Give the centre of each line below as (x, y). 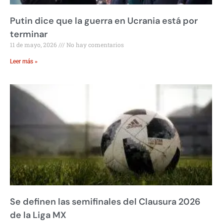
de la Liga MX (38, 215)
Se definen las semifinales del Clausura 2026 (105, 201)
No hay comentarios (94, 44)
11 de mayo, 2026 (34, 44)
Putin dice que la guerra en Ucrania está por (104, 21)
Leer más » (24, 61)
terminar (29, 34)
